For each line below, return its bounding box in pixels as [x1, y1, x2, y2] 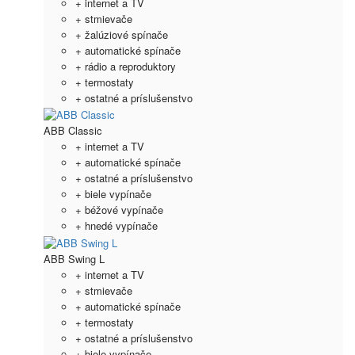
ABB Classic [44, 123, 102, 139]
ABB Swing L [44, 250, 105, 266]
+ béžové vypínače [75, 202, 163, 218]
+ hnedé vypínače [75, 218, 158, 234]
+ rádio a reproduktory [75, 58, 176, 74]
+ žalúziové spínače [75, 26, 168, 42]
